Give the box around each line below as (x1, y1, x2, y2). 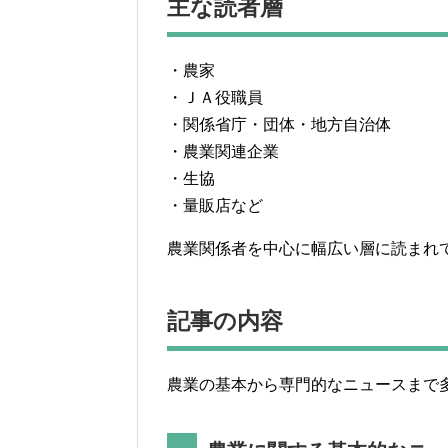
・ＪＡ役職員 (167, 88, 263, 106)
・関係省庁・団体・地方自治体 (167, 115, 391, 133)
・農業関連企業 (167, 142, 279, 160)
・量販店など (167, 196, 263, 214)
